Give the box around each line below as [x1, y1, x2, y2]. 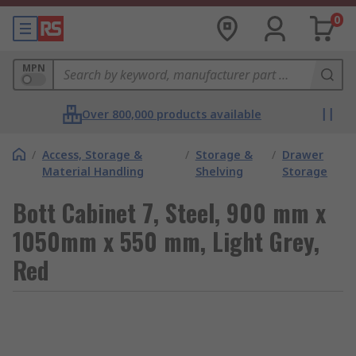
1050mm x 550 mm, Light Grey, [13, 223, 319, 259]
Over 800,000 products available [82, 106, 261, 122]
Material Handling [42, 164, 144, 179]
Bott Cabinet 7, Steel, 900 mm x [13, 195, 326, 230]
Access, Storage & [42, 147, 142, 162]
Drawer [282, 147, 324, 162]
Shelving [195, 164, 243, 179]
